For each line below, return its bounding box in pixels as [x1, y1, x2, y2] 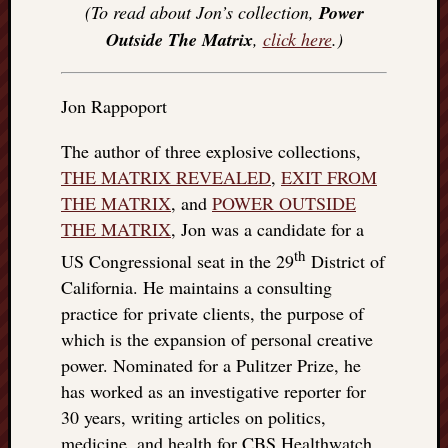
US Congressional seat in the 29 [61, 249, 294, 273]
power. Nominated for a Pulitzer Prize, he [61, 353, 361, 377]
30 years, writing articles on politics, [61, 405, 326, 429]
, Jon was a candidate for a [171, 217, 364, 241]
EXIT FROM [281, 165, 377, 189]
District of [306, 249, 385, 273]
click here [262, 27, 332, 51]
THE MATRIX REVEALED [61, 165, 271, 189]
